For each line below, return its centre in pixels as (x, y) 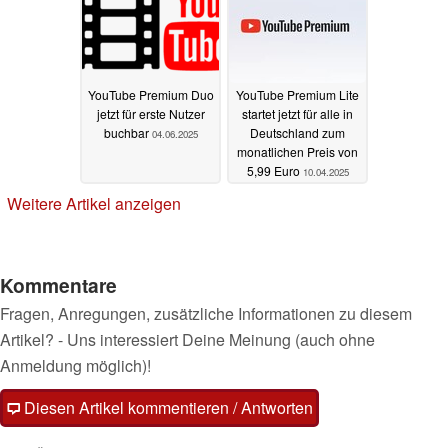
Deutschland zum (297, 133)
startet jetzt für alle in (297, 114)
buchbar (127, 133)
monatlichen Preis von (297, 152)
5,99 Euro (274, 171)
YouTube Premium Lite (297, 95)
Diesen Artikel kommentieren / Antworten (166, 408)
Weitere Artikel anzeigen (94, 204)
